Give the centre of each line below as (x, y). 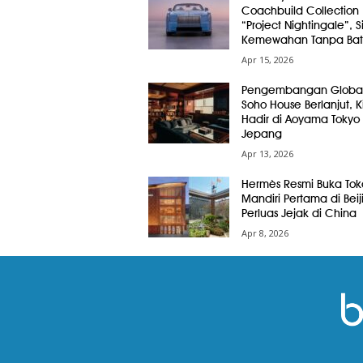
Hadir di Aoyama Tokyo (300, 119)
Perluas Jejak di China (299, 213)
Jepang (261, 134)
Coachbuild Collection (300, 11)
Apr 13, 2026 (267, 154)
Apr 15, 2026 (267, 60)
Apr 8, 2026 (265, 233)
